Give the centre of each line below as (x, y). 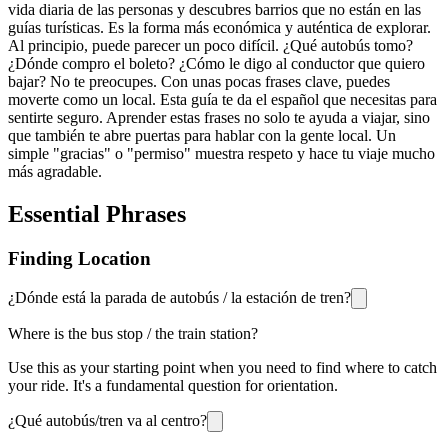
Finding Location (79, 258)
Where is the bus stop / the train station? (133, 334)
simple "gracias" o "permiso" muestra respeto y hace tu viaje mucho (221, 153)
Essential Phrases (97, 213)
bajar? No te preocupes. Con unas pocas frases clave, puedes (199, 81)
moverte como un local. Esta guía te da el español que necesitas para (222, 99)
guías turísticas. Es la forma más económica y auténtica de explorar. (219, 27)
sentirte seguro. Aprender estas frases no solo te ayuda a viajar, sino (219, 117)
